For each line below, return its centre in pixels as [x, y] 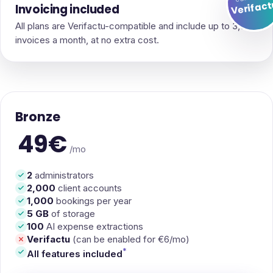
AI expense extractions [94, 226]
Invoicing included [67, 9]
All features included [75, 253]
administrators [63, 175]
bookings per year [93, 200]
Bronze [38, 116]
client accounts [89, 188]
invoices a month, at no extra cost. [87, 40]
